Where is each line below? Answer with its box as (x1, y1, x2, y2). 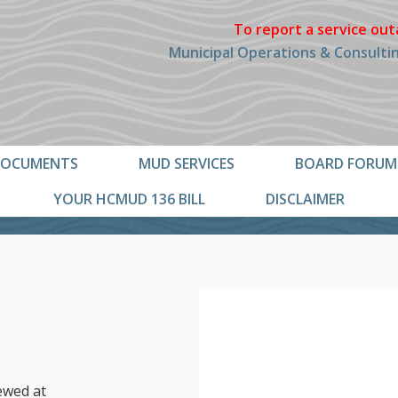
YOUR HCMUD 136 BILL (53, 189, 205, 209)
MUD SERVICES (139, 154, 235, 173)
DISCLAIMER (266, 189, 345, 209)
